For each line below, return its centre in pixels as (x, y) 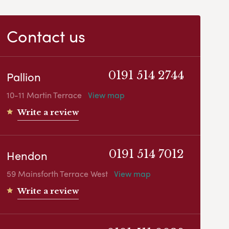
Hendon (27, 156)
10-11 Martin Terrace (44, 95)
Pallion (24, 77)
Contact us (46, 36)
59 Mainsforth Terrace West (58, 174)
